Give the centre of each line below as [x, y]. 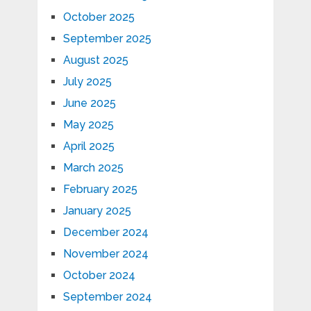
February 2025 [100, 190]
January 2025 [97, 211]
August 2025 [95, 60]
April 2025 [89, 146]
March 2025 [93, 168]
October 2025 [99, 17]
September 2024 [107, 297]
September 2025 [107, 39]
